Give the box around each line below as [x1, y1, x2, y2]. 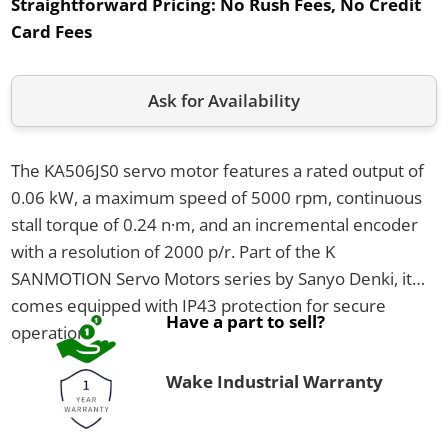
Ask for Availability [148, 89, 300, 113]
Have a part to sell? [165, 309, 325, 333]
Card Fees [10, 19, 92, 43]
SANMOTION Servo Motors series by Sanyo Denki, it [10, 266, 412, 290]
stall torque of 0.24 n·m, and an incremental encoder [10, 212, 418, 236]
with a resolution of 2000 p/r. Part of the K [10, 239, 335, 263]
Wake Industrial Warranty [165, 369, 383, 393]
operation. [10, 320, 91, 344]
